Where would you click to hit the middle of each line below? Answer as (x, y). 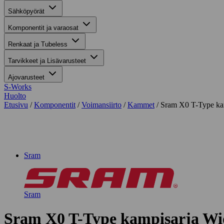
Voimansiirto (101, 105)
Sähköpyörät (26, 11)
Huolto (15, 96)
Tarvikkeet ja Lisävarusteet (47, 61)
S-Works (18, 87)
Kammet (141, 105)
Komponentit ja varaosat (43, 28)
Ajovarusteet (26, 77)
